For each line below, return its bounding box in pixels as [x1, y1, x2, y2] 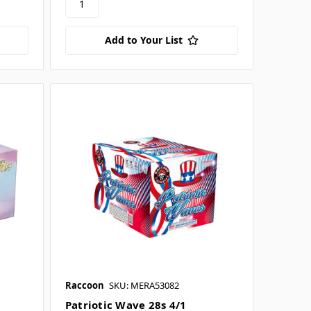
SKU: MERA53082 [108, 279, 179, 292]
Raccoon [65, 279, 104, 292]
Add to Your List [104, 33, 183, 47]
